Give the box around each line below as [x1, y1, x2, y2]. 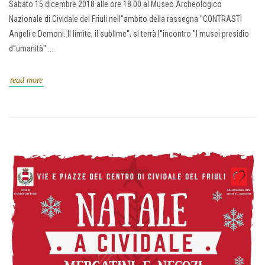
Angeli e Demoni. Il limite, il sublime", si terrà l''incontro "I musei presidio [9, 29, 249, 39]
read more [10, 76, 43, 85]
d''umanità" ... [9, 44, 53, 54]
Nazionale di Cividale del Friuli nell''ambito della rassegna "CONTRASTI [9, 14, 242, 24]
